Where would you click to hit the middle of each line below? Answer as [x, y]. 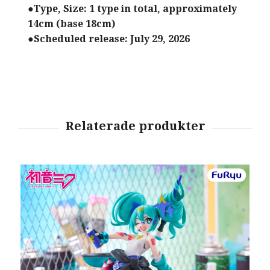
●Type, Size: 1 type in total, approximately [132, 8]
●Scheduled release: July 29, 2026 [110, 39]
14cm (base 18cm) [71, 24]
